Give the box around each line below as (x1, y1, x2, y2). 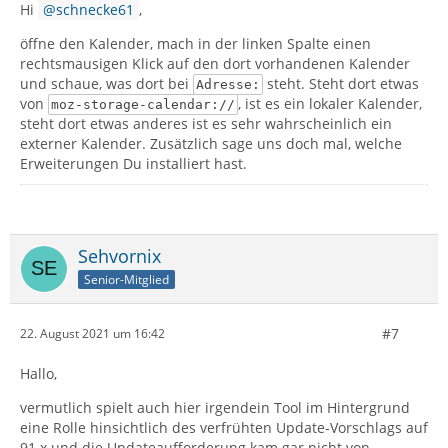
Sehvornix (78, 243, 161, 268)
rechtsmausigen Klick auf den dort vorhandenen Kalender (20, 53, 410, 73)
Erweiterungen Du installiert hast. (20, 153, 247, 173)
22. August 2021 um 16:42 (20, 325, 165, 343)
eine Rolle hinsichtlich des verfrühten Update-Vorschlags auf (20, 417, 428, 437)
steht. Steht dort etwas (262, 73, 419, 93)
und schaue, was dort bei (20, 73, 193, 93)
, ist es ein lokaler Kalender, (237, 93, 422, 113)
